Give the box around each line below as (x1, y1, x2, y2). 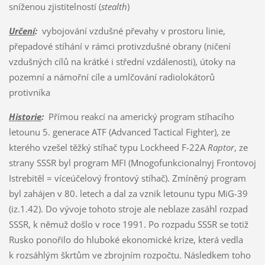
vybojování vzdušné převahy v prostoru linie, (37, 24, 225, 37)
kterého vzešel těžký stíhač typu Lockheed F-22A (8, 141, 208, 153)
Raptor (207, 141, 234, 153)
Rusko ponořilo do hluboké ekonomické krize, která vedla (8, 233, 243, 245)
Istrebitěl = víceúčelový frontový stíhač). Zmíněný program (8, 172, 246, 184)
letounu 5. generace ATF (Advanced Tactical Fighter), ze (8, 125, 230, 138)
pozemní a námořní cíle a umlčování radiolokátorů (8, 70, 215, 83)
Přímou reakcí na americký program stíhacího (43, 110, 234, 122)
